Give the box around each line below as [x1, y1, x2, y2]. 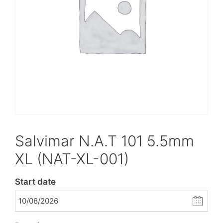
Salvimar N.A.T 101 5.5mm [15, 132, 194, 150]
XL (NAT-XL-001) [15, 150, 129, 168]
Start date [15, 176, 56, 187]
